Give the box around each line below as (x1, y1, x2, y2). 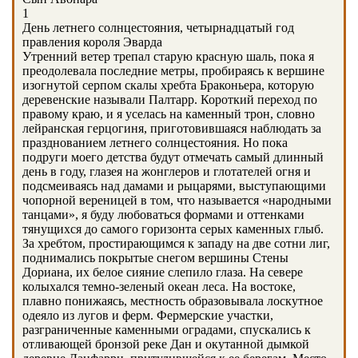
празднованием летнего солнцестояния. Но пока (22, 136, 288, 149)
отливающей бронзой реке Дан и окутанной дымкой (22, 337, 309, 351)
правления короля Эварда (22, 35, 162, 49)
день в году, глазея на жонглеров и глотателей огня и (22, 165, 311, 178)
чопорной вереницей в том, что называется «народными (22, 193, 332, 207)
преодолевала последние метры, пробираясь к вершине (22, 64, 324, 78)
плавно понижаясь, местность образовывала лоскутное (22, 294, 323, 308)
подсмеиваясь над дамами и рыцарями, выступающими (22, 179, 326, 193)
